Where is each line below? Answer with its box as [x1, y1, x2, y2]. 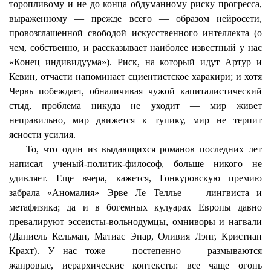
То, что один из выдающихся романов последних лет [26, 144, 262, 154]
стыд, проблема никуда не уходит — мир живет [9, 100, 262, 111]
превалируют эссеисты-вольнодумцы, [9, 217, 172, 227]
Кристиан [221, 231, 263, 241]
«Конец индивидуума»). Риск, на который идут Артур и [9, 57, 262, 67]
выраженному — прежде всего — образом [9, 13, 217, 24]
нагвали [229, 217, 262, 227]
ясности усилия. [9, 129, 76, 140]
